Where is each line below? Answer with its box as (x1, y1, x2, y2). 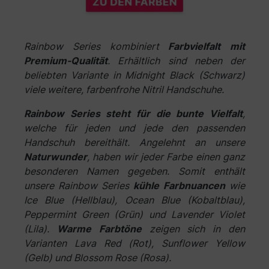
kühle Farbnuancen (133, 180, 229, 192)
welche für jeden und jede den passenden (24, 122, 245, 134)
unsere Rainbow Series (24, 180, 133, 192)
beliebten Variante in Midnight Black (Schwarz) (24, 69, 245, 82)
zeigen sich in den (141, 223, 246, 235)
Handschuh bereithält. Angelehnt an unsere (24, 136, 245, 149)
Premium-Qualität (24, 55, 107, 67)
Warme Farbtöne (56, 223, 142, 235)
